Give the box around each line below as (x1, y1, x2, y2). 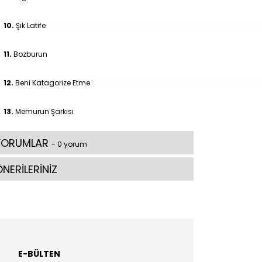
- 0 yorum (51, 139, 87, 149)
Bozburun (13, 49, 47, 59)
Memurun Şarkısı (15, 106, 74, 116)
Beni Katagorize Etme (15, 77, 90, 88)
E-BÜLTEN (18, 247, 60, 260)
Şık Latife (16, 20, 46, 30)
